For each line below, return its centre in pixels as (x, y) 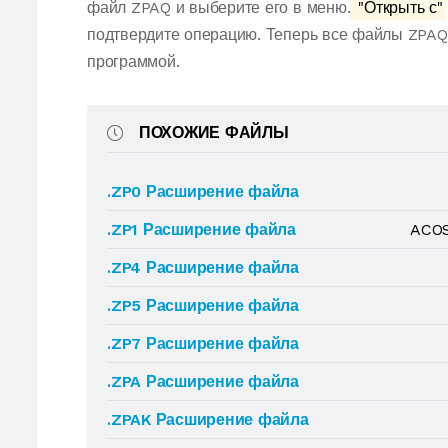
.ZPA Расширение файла (203, 381)
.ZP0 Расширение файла (203, 191)
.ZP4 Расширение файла (203, 267)
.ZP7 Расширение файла (203, 343)
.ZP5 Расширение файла (203, 305)
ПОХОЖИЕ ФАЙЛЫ (213, 132)
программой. (133, 61)
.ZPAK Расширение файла (208, 419)
